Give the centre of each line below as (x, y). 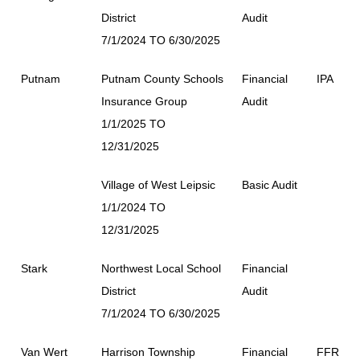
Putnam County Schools (162, 78)
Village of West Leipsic (158, 184)
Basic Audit (270, 184)
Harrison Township (148, 352)
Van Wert (44, 352)
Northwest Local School (161, 268)
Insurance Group (144, 101)
